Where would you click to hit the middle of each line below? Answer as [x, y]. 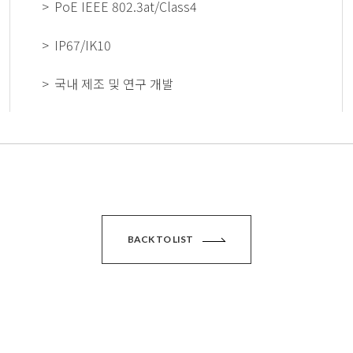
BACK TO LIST [161, 239]
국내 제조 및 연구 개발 [114, 84]
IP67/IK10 [83, 45]
